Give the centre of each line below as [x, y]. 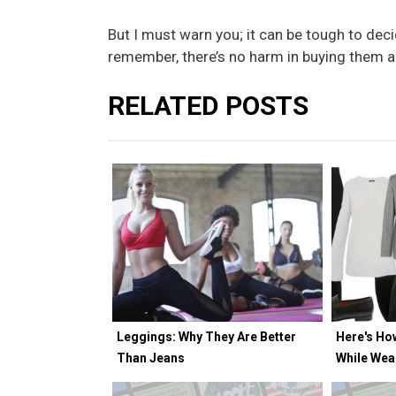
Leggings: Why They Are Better [206, 336]
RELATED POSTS [208, 106]
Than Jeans [151, 358]
